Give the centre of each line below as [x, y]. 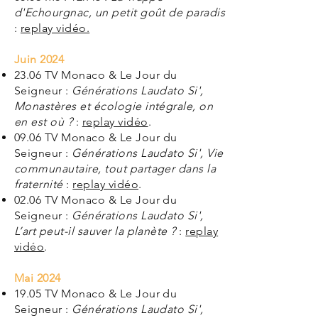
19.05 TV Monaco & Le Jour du [96, 294]
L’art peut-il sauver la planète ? [95, 231]
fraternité [39, 184]
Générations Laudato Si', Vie [148, 153]
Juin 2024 [39, 59]
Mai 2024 [38, 278]
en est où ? [44, 122]
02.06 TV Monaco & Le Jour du [96, 200]
